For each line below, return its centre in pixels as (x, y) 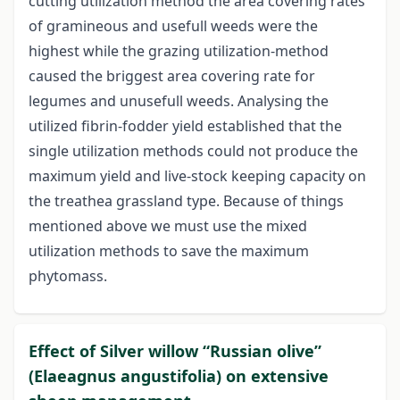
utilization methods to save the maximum (169, 251)
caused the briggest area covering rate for (172, 76)
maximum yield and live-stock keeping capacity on (197, 176)
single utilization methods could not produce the (193, 151)
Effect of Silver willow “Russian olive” (175, 351)
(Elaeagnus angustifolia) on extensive (179, 376)
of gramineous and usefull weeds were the (173, 26)
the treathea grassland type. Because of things (186, 201)
